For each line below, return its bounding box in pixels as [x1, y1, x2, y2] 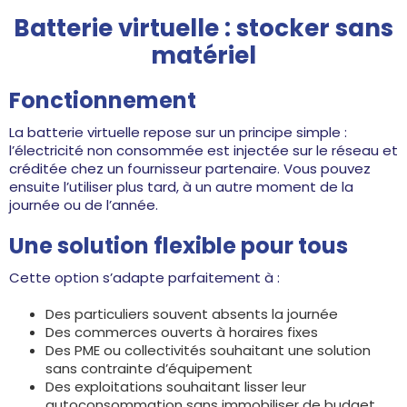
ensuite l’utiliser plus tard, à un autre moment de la [9, 177, 353, 196]
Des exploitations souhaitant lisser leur [45, 377, 306, 396]
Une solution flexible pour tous [9, 231, 348, 261]
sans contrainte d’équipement [45, 359, 253, 378]
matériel [151, 39, 256, 72]
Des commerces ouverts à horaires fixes [45, 323, 318, 342]
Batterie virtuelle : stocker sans [14, 12, 393, 45]
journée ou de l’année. [9, 195, 158, 214]
